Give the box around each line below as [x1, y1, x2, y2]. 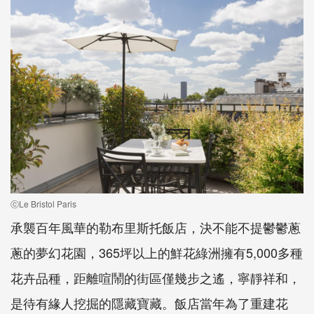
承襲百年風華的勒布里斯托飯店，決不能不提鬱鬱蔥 [11, 217, 301, 236]
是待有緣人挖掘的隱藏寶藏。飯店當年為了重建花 [11, 293, 288, 312]
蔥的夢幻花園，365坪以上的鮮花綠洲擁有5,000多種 [11, 243, 303, 261]
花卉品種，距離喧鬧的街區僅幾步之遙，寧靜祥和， [11, 268, 301, 287]
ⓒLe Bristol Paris [11, 197, 76, 210]
